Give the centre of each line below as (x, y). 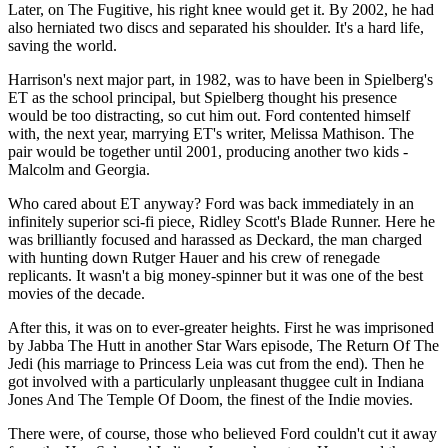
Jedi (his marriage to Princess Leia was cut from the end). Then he (216, 363)
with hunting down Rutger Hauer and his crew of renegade (194, 257)
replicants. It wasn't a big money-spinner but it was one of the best (215, 275)
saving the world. (62, 45)
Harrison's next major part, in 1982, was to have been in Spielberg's (220, 79)
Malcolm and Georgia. (79, 169)
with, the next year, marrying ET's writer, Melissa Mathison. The (211, 133)
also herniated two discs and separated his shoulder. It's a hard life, (216, 27)
